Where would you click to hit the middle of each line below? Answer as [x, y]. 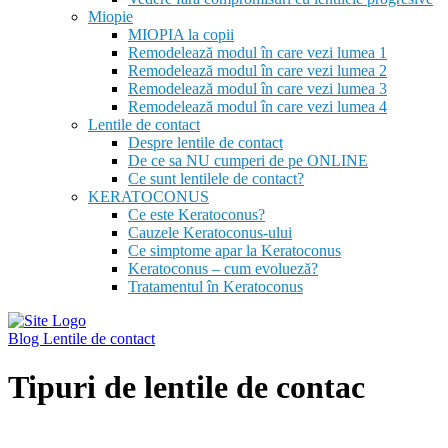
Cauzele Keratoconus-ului [210, 232]
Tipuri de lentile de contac [186, 387]
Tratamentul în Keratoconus [215, 286]
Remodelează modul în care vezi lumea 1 [257, 52]
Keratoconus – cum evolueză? [223, 268]
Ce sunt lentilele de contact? [216, 178]
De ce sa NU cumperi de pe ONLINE [248, 160]
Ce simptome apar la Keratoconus [234, 250]
